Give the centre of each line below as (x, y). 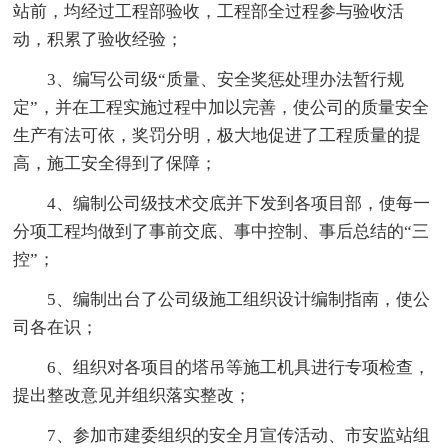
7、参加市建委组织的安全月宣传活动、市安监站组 (239, 435)
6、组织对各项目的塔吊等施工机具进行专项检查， (239, 367)
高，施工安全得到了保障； (115, 163)
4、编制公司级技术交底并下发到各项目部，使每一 (239, 203)
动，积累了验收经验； (98, 39)
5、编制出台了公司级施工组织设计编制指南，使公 (239, 299)
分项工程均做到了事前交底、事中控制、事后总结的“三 (221, 231)
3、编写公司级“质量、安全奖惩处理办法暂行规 (226, 79)
